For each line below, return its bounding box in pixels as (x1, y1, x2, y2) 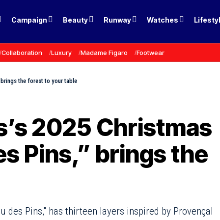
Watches (147, 15, 179, 24)
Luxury (51, 48, 72, 56)
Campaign (11, 15, 48, 24)
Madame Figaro (81, 48, 128, 56)
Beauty (63, 15, 88, 24)
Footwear (137, 48, 165, 56)
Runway (104, 15, 132, 24)
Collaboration (1, 48, 42, 56)
